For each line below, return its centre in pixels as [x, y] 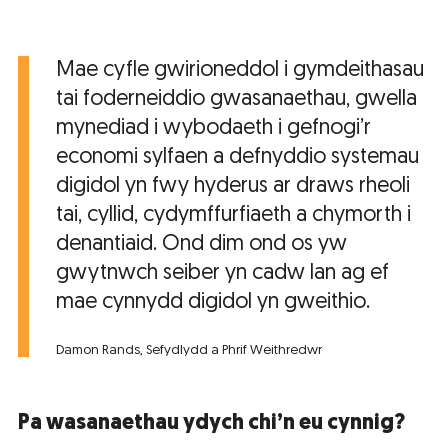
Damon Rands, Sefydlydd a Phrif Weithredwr [189, 351]
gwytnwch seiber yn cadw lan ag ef [222, 274]
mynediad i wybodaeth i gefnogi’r [213, 129]
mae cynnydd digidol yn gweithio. [213, 303]
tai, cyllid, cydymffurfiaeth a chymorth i [233, 216]
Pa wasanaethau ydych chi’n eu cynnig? [211, 424]
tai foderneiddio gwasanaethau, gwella [236, 100]
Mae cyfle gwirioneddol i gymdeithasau [240, 71]
